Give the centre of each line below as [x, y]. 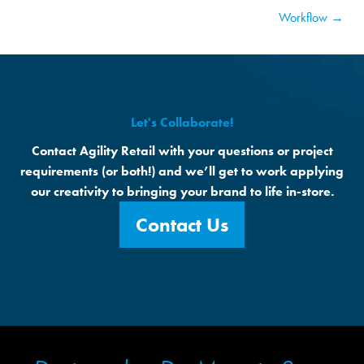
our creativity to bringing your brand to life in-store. [182, 192]
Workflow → [311, 18]
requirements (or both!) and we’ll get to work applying [182, 171]
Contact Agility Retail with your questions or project [182, 151]
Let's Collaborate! [182, 123]
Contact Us [182, 225]
